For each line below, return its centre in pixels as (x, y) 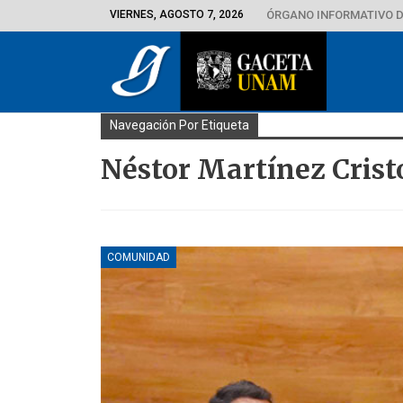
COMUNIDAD (139, 257)
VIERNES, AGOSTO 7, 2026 (177, 14)
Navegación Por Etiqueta (179, 125)
